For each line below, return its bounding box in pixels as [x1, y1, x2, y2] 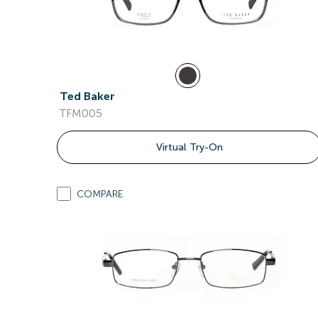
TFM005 [60, 106, 102, 120]
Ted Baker [60, 89, 115, 103]
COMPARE [77, 188, 124, 200]
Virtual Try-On [155, 141, 223, 153]
